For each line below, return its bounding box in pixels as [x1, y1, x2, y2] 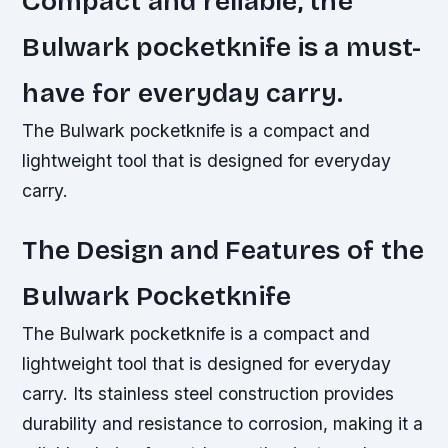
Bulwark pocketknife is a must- [22, 30, 422, 63]
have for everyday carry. [22, 76, 344, 109]
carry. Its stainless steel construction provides [22, 382, 395, 404]
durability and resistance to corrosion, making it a [22, 412, 424, 434]
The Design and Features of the [22, 233, 425, 266]
